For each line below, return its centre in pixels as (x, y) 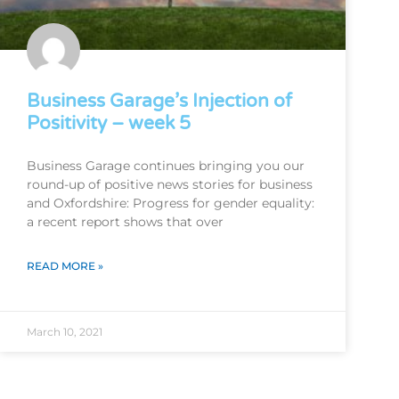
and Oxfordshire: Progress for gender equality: (171, 204)
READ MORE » (65, 266)
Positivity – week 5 (109, 124)
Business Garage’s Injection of (159, 102)
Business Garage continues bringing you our (166, 166)
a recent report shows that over (125, 222)
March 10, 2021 (65, 332)
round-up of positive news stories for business (170, 185)
